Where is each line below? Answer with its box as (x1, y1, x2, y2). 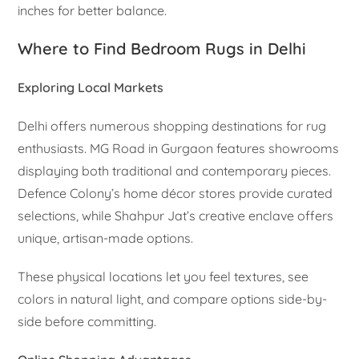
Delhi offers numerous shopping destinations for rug (18, 117, 327, 134)
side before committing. (18, 313, 157, 329)
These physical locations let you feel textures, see (18, 268, 309, 284)
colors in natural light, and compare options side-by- (18, 290, 328, 307)
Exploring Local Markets (18, 79, 164, 95)
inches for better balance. (18, 2, 167, 18)
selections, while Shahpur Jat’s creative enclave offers (18, 207, 334, 224)
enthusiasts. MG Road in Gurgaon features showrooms (18, 139, 340, 156)
